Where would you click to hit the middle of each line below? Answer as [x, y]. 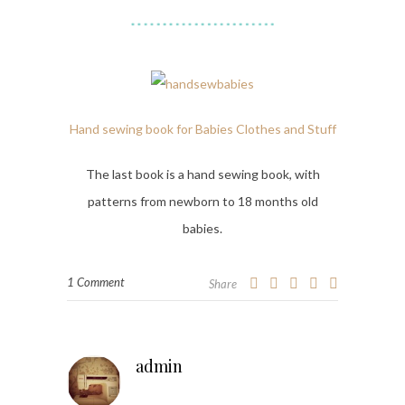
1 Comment [95, 283]
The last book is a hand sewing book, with [202, 174]
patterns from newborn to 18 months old [202, 202]
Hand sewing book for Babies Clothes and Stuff [202, 129]
